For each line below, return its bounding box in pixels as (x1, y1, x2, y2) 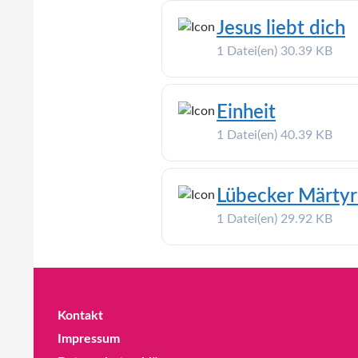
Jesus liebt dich (217, 18, 345, 38)
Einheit (217, 102, 276, 122)
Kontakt (58, 308, 103, 322)
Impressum (58, 332, 120, 345)
